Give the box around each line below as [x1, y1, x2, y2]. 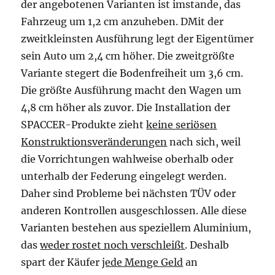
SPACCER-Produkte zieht [21, 118, 147, 131]
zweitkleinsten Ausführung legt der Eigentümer [21, 33, 254, 45]
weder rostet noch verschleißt [40, 239, 185, 251]
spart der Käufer [21, 256, 103, 268]
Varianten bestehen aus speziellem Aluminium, [21, 222, 252, 234]
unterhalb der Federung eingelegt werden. [21, 170, 227, 182]
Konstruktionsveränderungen [21, 136, 168, 148]
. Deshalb [185, 239, 230, 251]
